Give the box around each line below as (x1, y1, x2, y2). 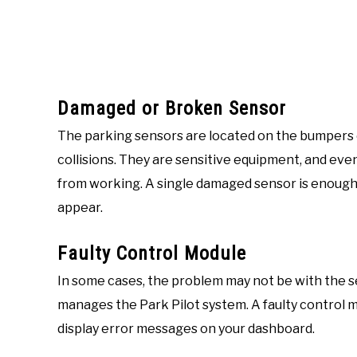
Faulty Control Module (57, 242, 246, 265)
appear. (57, 200, 103, 216)
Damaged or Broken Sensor (57, 97, 286, 120)
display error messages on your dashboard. (57, 321, 315, 337)
